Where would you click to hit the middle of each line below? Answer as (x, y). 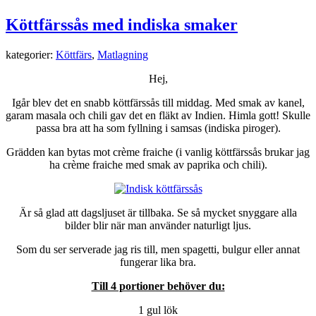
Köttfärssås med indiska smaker (122, 25)
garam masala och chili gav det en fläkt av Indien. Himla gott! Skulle (158, 116)
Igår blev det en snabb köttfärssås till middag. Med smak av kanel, (158, 103)
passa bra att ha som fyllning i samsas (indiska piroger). (158, 128)
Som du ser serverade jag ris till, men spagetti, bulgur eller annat (158, 250)
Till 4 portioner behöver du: (158, 286)
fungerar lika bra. (158, 262)
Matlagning (123, 55)
